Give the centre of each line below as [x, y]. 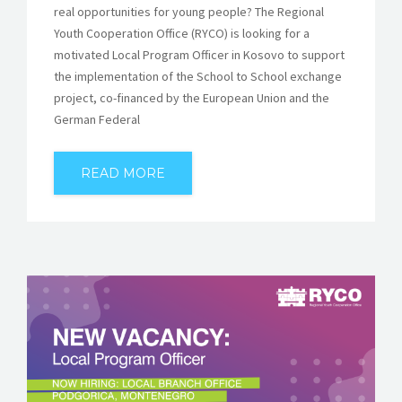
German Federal [97, 119]
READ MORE [123, 173]
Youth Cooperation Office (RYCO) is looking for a [182, 33]
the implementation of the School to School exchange [198, 76]
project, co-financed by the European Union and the [192, 97]
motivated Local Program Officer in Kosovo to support [199, 54]
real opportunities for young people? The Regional [189, 11]
